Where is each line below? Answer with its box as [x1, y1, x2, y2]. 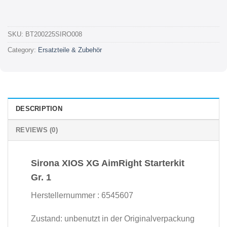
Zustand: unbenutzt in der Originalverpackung [31, 214, 195, 223]
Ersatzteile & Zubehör [38, 46, 102, 54]
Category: [8, 46, 38, 54]
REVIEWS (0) [16, 126, 58, 134]
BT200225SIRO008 [25, 30, 82, 39]
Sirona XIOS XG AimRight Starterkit [31, 158, 184, 168]
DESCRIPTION [16, 104, 62, 112]
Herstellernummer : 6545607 [31, 191, 133, 200]
